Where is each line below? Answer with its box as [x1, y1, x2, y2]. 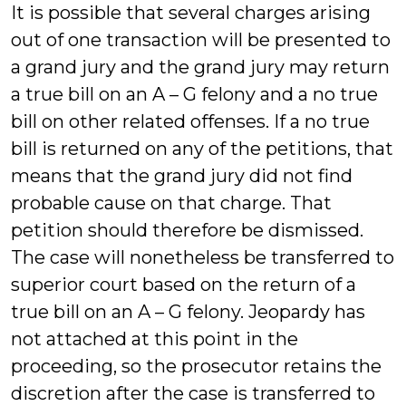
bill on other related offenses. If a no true [11, 111, 370, 132]
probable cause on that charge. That [11, 192, 332, 214]
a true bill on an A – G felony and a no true [11, 83, 378, 105]
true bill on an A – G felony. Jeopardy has [11, 301, 365, 323]
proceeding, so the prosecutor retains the [11, 355, 382, 377]
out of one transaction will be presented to [11, 29, 391, 51]
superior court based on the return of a [11, 274, 356, 295]
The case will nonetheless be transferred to [11, 246, 394, 268]
